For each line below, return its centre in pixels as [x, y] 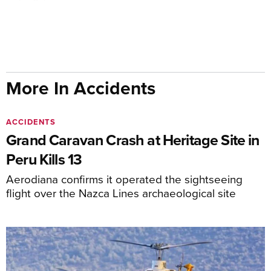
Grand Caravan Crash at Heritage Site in [133, 140]
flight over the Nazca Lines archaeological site [121, 193]
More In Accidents [81, 88]
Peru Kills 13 [44, 159]
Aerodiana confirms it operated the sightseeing [124, 179]
